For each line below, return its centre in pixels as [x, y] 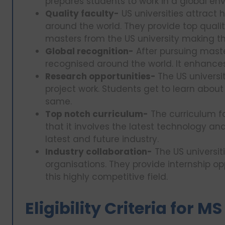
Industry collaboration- [99, 151]
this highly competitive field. [106, 177]
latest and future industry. [103, 139]
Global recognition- [89, 51]
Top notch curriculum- [97, 114]
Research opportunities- [101, 76]
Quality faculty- [82, 13]
